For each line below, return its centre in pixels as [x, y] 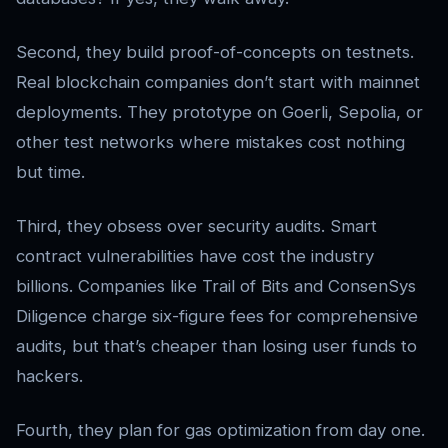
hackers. [49, 376]
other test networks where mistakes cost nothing [210, 142]
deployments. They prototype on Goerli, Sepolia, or [219, 112]
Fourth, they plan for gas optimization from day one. [220, 430]
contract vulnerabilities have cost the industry [195, 256]
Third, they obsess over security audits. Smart [196, 226]
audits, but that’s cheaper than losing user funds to [216, 346]
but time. [50, 172]
